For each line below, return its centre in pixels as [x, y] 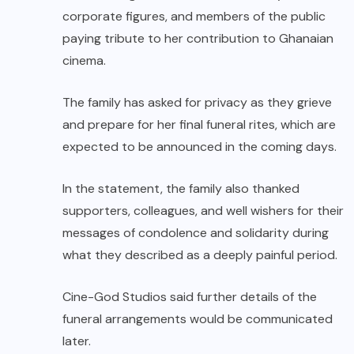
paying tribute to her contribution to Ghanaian [198, 39]
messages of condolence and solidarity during [196, 233]
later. [77, 341]
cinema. [84, 61]
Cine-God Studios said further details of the [190, 297]
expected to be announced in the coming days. [200, 147]
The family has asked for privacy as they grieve [197, 103]
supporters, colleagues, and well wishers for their [203, 211]
